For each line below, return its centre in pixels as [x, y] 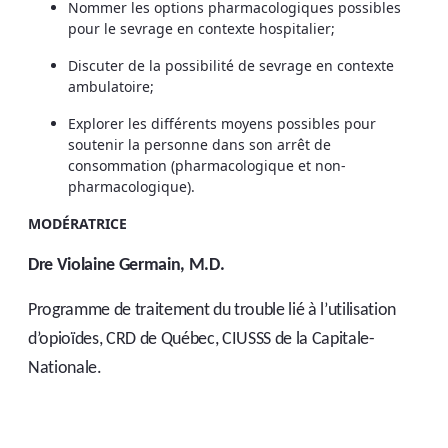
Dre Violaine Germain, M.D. [126, 266]
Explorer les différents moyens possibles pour [222, 124]
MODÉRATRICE [77, 224]
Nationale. [65, 369]
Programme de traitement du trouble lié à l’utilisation [212, 311]
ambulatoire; [111, 87]
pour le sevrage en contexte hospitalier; [201, 29]
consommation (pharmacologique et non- [207, 166]
